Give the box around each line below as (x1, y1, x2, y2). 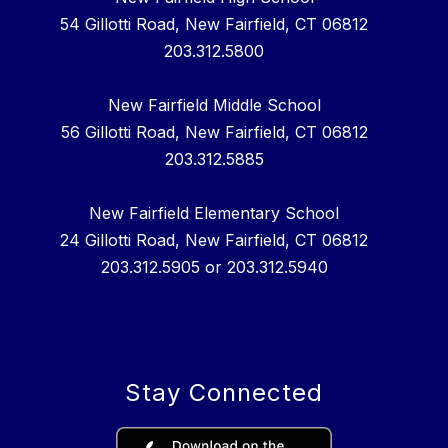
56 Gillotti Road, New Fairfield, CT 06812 (60, 121, 368, 142)
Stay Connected (125, 377, 323, 407)
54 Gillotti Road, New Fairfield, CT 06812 (60, 13, 368, 34)
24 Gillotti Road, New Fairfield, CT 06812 (60, 229, 368, 250)
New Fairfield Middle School (107, 94, 321, 115)
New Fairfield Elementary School (89, 202, 339, 223)
